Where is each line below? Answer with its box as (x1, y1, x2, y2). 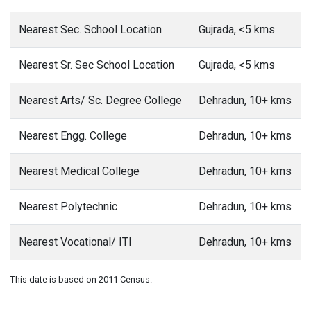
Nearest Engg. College (19, 129, 127, 142)
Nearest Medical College (19, 165, 140, 178)
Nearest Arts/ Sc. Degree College (19, 94, 182, 107)
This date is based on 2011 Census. (10, 274, 152, 285)
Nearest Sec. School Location (19, 23, 162, 36)
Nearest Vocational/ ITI (19, 235, 132, 249)
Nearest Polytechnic (19, 200, 117, 213)
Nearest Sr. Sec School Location (19, 58, 174, 72)
